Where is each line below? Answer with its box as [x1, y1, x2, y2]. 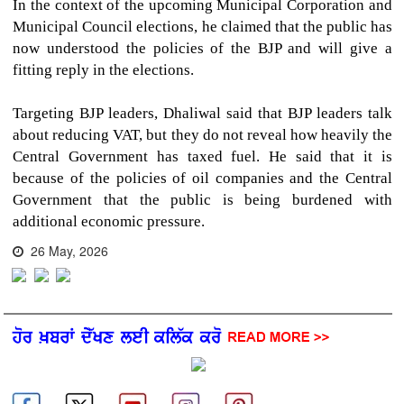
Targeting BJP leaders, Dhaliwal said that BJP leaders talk [13, 105, 392, 123]
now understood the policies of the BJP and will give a [13, 40, 392, 58]
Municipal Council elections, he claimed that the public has [13, 18, 392, 36]
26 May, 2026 [23, 242, 109, 261]
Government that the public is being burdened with [13, 191, 392, 209]
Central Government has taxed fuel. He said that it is [13, 148, 392, 166]
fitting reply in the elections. [13, 61, 195, 79]
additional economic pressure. [13, 213, 206, 231]
